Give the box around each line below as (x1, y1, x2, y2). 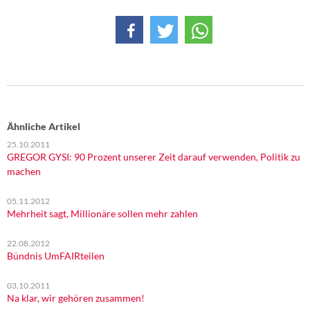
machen (7, 165, 41, 177)
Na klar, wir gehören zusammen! (7, 292, 145, 304)
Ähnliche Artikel (7, 120, 80, 132)
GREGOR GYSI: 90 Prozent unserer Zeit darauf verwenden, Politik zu (7, 151, 300, 163)
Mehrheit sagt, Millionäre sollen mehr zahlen (7, 208, 198, 219)
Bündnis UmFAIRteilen (7, 250, 104, 262)
